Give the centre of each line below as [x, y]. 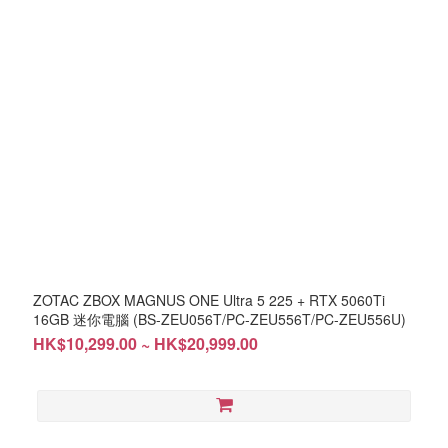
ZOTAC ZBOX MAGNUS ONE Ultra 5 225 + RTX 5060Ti [209, 300]
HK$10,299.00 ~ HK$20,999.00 [145, 344]
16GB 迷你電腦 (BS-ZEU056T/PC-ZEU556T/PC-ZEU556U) [219, 319]
